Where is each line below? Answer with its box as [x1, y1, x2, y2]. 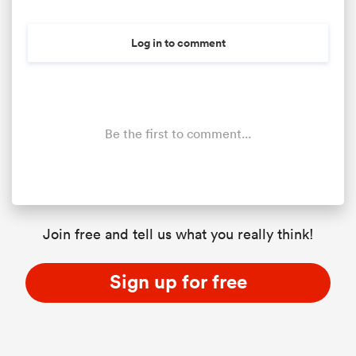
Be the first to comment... [105, 126, 251, 141]
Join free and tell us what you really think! [42, 225, 314, 243]
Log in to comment [130, 35, 226, 51]
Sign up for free [109, 269, 247, 293]
